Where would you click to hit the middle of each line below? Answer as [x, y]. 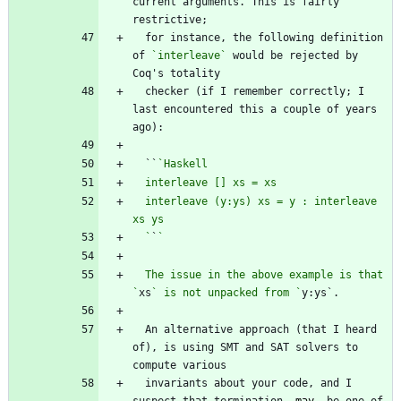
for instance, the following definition [139, 38]
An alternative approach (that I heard [139, 330]
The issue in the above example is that [139, 275]
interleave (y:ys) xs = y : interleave [139, 202]
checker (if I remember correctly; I [139, 92]
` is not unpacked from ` [226, 293]
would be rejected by [292, 56]
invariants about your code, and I [139, 384]
